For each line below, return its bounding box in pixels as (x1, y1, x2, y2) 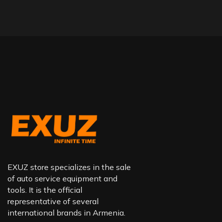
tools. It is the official (7, 184, 82, 195)
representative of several (7, 196, 99, 206)
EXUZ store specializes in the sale (7, 162, 131, 172)
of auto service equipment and (7, 173, 117, 183)
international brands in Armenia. (7, 207, 125, 218)
